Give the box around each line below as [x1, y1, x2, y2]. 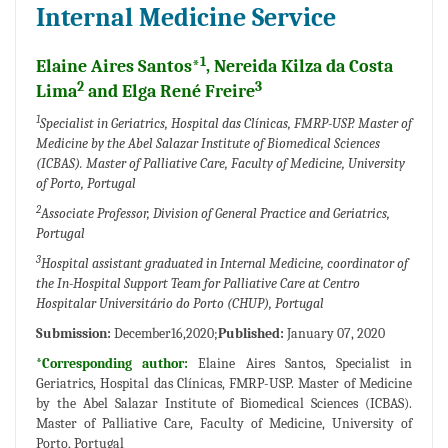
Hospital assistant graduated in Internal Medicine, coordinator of [41, 255, 408, 273]
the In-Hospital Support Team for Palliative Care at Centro [36, 275, 360, 293]
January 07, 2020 [287, 325, 385, 343]
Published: [218, 325, 287, 343]
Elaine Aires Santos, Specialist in [198, 355, 413, 373]
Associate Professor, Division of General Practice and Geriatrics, [41, 205, 390, 223]
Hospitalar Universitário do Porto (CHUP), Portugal [36, 295, 324, 313]
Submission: [36, 325, 114, 343]
